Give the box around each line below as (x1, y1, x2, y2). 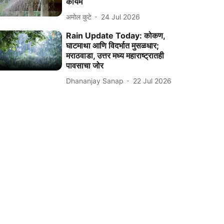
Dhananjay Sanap (66, 76, 124, 85)
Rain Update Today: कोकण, (66, 30, 165, 40)
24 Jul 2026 (101, 12, 140, 21)
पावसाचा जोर (66, 60, 104, 70)
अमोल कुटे (66, 12, 92, 21)
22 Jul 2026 (133, 76, 172, 85)
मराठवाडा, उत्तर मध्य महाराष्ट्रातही (66, 50, 164, 60)
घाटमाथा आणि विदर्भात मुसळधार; (66, 40, 159, 50)
